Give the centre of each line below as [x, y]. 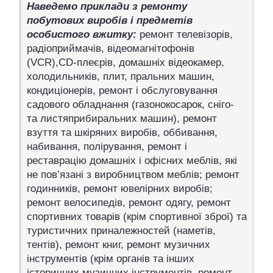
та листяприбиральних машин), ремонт [122, 118]
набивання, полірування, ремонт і [107, 146]
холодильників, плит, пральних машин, [121, 76]
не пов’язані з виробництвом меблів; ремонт [133, 174]
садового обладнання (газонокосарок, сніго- [130, 104]
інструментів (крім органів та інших [111, 258]
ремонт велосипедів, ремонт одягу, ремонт [129, 202]
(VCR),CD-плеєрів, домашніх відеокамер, [126, 62]
